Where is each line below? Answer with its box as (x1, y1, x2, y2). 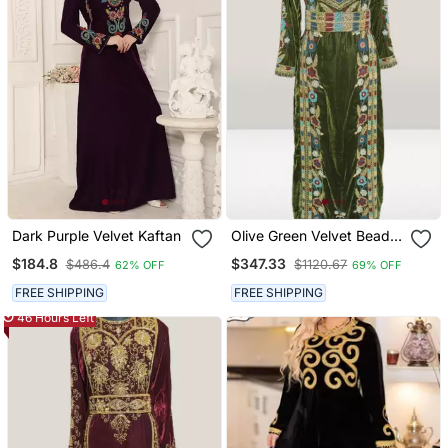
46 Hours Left (16, 309, 94, 325)
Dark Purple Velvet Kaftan (11, 227, 181, 245)
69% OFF (352, 257, 403, 272)
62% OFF (114, 257, 165, 272)
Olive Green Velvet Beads (231, 227, 398, 245)
